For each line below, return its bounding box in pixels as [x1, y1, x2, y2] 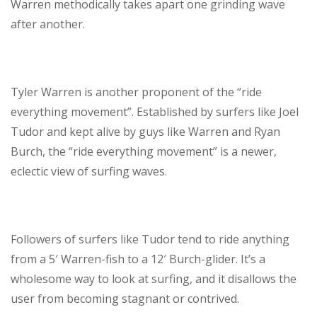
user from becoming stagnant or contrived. [11, 291, 239, 307]
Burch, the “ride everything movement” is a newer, [11, 144, 277, 160]
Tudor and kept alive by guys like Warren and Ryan [11, 124, 280, 140]
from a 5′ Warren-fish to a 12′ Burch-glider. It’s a [11, 251, 265, 267]
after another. [11, 16, 85, 33]
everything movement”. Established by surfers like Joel [11, 104, 299, 120]
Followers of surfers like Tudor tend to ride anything [11, 231, 289, 248]
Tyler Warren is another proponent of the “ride [11, 84, 262, 100]
